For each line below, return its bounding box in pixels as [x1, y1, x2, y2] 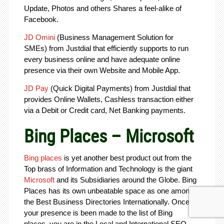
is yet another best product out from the [61, 153, 191, 162]
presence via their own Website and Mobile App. [23, 66, 180, 75]
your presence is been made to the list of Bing [23, 208, 172, 217]
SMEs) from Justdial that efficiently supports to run [23, 44, 188, 53]
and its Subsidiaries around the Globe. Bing [54, 175, 196, 184]
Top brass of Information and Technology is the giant [23, 164, 192, 173]
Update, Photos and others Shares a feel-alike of [23, 4, 181, 13]
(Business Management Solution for [54, 33, 173, 42]
